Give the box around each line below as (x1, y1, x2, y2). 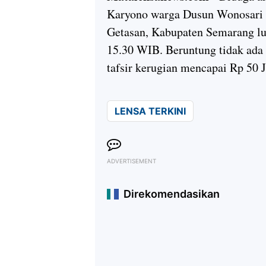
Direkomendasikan (123, 188, 220, 200)
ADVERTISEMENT (107, 157, 156, 164)
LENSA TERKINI (115, 105, 186, 117)
